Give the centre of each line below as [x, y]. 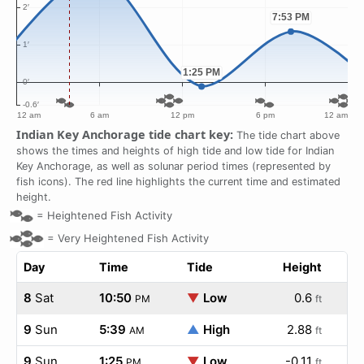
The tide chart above [286, 135]
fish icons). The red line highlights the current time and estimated [178, 182]
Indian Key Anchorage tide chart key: [125, 134]
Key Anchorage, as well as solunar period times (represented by [173, 166]
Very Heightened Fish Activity [133, 238]
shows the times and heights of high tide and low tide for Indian [175, 151]
